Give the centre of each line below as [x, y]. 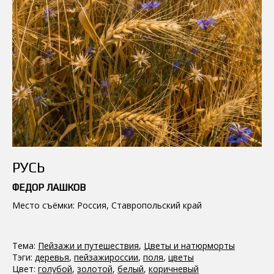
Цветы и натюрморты [189, 245]
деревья [52, 257]
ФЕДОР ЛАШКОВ [49, 187]
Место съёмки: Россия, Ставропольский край [107, 205]
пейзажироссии [106, 257]
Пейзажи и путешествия [88, 245]
